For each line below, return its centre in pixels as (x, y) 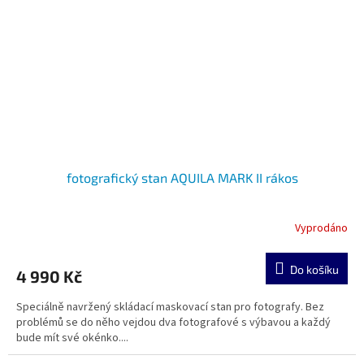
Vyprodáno (321, 229)
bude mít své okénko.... (72, 338)
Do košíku (314, 269)
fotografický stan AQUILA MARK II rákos (182, 177)
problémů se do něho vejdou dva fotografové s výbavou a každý (173, 322)
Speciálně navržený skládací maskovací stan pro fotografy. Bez (170, 307)
